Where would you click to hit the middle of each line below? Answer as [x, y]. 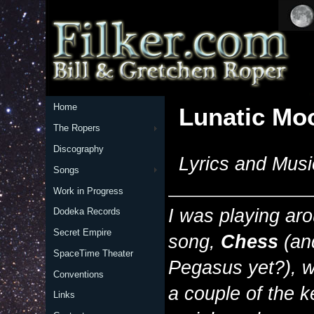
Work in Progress [88, 191]
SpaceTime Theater [93, 253]
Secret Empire [82, 233]
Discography [78, 149]
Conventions [78, 274]
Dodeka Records [87, 212]
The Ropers [76, 128]
